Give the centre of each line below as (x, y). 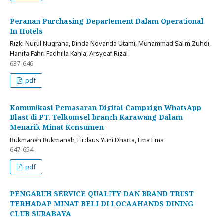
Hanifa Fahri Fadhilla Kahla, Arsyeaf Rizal (69, 54)
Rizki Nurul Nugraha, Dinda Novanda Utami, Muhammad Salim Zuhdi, (110, 44)
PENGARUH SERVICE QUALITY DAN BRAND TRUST (102, 194)
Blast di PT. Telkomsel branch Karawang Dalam (96, 117)
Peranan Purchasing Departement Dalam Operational (107, 21)
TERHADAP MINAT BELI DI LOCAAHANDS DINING (102, 204)
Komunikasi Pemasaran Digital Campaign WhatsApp (106, 108)
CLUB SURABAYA (40, 214)
